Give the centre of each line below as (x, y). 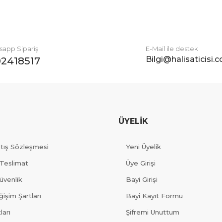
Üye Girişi (141, 163)
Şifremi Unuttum (153, 212)
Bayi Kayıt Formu (154, 195)
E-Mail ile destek (172, 48)
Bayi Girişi (142, 179)
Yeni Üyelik (143, 146)
